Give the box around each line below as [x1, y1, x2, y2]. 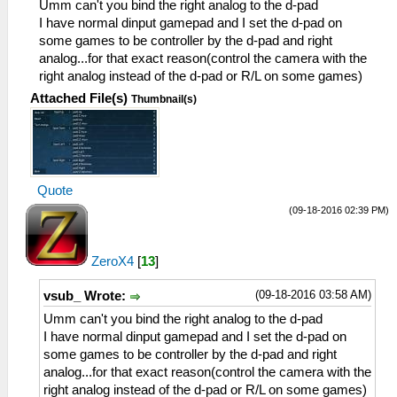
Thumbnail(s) [131, 93, 197, 105]
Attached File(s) [30, 91, 128, 105]
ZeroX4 [91, 254, 134, 269]
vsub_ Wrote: [43, 289, 129, 303]
